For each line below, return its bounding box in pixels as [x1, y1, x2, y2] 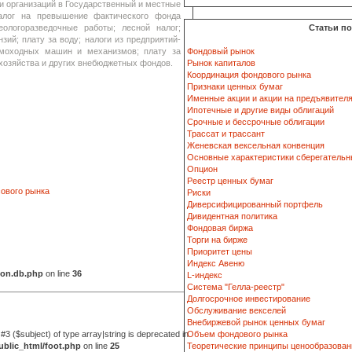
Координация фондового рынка [187, 70, 311, 79]
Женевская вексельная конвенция [187, 141, 324, 150]
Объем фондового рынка [187, 329, 288, 339]
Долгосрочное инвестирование [187, 294, 310, 303]
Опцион [187, 164, 218, 174]
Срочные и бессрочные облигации [187, 117, 324, 126]
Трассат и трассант [187, 129, 265, 138]
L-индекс [187, 270, 222, 280]
